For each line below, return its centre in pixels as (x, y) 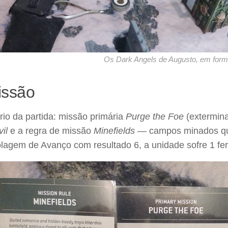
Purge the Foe (155, 116)
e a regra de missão (51, 131)
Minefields (114, 131)
